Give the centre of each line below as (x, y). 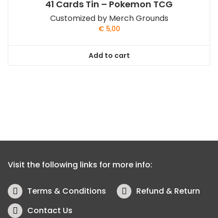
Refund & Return (168, 191)
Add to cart (109, 55)
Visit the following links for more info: (80, 165)
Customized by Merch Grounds (109, 18)
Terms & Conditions (67, 191)
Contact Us (50, 211)
